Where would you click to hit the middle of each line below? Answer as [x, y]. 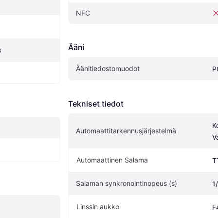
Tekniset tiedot [96, 104]
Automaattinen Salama [112, 160]
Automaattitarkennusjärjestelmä [126, 131]
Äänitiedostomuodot [108, 69]
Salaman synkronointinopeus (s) [127, 183]
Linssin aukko [98, 207]
